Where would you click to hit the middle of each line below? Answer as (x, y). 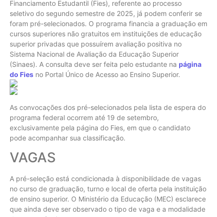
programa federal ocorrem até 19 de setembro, (84, 117)
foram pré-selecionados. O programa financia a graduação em (108, 24)
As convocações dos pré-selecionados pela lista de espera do (108, 107)
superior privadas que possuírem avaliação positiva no (96, 44)
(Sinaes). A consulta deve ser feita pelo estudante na (94, 64)
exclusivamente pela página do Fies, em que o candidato (100, 127)
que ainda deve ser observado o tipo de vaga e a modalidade (108, 209)
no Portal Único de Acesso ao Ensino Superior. (107, 75)
